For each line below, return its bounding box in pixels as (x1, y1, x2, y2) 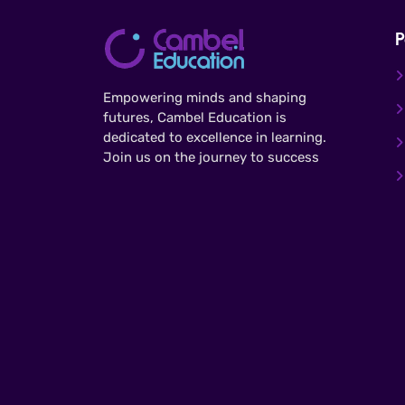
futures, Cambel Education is (103, 109, 287, 127)
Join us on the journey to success (103, 149, 319, 166)
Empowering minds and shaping (103, 89, 306, 107)
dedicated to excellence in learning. (103, 129, 326, 146)
